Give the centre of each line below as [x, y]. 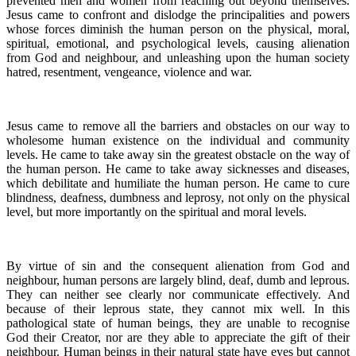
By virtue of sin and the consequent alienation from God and [178, 265]
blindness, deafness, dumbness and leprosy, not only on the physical [178, 197]
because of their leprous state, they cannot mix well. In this [178, 308]
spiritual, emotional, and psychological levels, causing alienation [178, 43]
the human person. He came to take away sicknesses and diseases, [178, 168]
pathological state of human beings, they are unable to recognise [178, 323]
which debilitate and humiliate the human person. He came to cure [178, 183]
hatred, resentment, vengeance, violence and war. [129, 72]
